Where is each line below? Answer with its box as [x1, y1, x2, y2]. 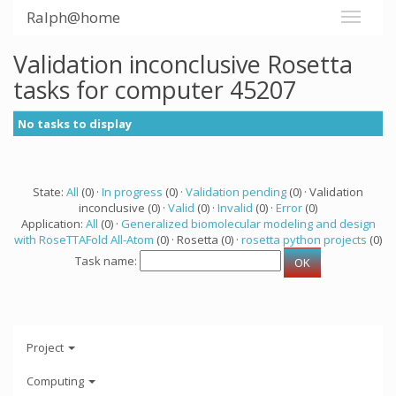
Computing [27, 372, 87, 389]
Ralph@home [27, 7, 120, 27]
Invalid [217, 200, 253, 216]
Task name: [75, 253, 140, 270]
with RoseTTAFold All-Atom [14, 232, 154, 247]
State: [33, 184, 66, 200]
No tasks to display [18, 116, 132, 132]
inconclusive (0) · [79, 200, 168, 216]
